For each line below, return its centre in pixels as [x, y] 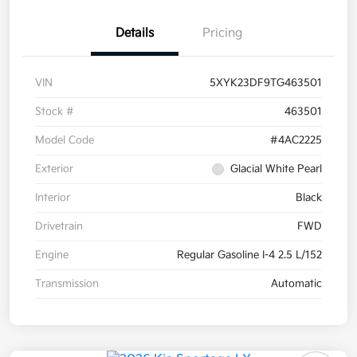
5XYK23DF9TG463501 [266, 82]
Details [135, 33]
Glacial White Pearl [276, 169]
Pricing [222, 33]
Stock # [55, 111]
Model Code [65, 140]
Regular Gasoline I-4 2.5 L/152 [249, 255]
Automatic [296, 283]
